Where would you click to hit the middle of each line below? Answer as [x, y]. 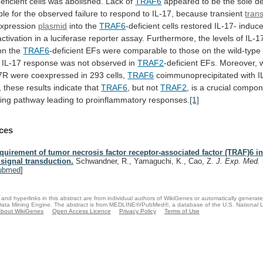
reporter [104, 38]
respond [125, 13]
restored [197, 26]
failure [87, 13]
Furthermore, [172, 38]
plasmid [53, 26]
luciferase [69, 38]
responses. [169, 100]
